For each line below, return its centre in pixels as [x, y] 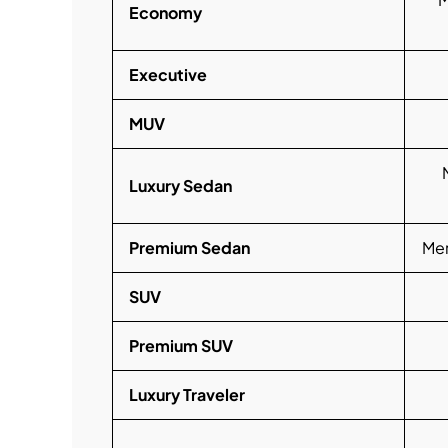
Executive [168, 75]
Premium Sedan [189, 248]
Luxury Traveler [187, 395]
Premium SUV [181, 346]
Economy [165, 13]
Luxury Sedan [180, 186]
